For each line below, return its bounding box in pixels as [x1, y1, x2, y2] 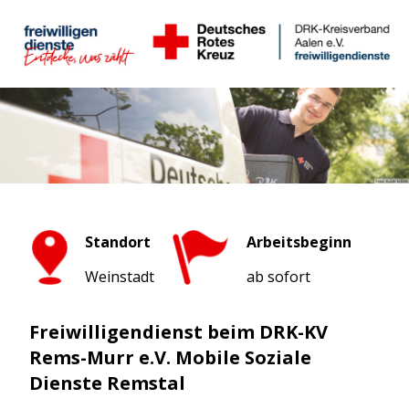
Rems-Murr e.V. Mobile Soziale [29, 345, 311, 371]
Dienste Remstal [29, 371, 185, 396]
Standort [85, 232, 151, 253]
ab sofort [246, 267, 310, 288]
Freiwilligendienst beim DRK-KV [29, 320, 328, 345]
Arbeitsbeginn [246, 232, 351, 253]
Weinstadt [85, 267, 154, 288]
